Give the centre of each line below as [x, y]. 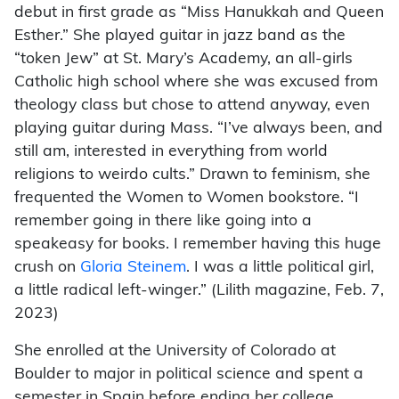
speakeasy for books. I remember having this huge [198, 244]
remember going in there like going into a [163, 221]
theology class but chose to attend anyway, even [192, 105]
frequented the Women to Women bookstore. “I [187, 198]
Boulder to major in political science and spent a [189, 374]
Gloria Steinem [133, 267]
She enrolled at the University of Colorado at [175, 351]
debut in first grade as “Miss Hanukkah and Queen [199, 12]
